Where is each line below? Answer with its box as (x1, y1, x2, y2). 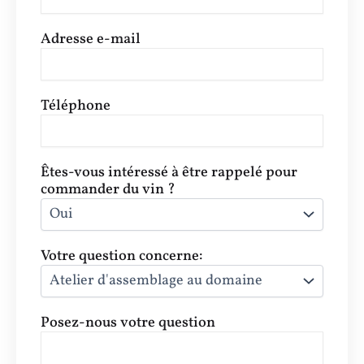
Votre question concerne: (41, 245, 203, 266)
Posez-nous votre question (41, 312, 215, 333)
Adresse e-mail (41, 28, 141, 50)
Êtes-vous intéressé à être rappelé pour (41, 162, 297, 183)
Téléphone (41, 95, 110, 116)
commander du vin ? (41, 179, 175, 200)
